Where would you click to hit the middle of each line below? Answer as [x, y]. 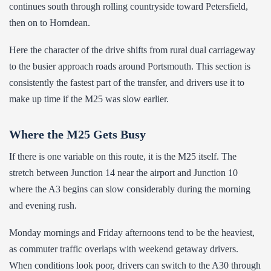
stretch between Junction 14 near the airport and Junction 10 [123, 173]
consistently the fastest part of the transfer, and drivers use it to [127, 83]
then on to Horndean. [50, 23]
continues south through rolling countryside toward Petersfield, [129, 6]
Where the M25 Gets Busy [77, 134]
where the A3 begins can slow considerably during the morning [130, 189]
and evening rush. [43, 205]
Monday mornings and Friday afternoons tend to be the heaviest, [132, 233]
